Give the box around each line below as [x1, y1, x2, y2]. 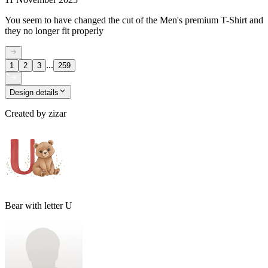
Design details [10, 87, 59, 97]
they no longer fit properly [5, 25, 103, 36]
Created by [5, 108, 46, 118]
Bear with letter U [5, 200, 72, 211]
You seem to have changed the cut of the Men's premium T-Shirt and [5, 14, 263, 25]
